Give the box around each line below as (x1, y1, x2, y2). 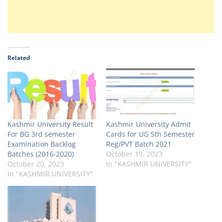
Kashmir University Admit (106, 119, 191, 129)
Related (7, 54, 30, 62)
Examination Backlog (7, 139, 76, 149)
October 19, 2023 (106, 149, 163, 159)
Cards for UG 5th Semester (106, 129, 195, 139)
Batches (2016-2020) (7, 149, 74, 159)
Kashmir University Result (7, 119, 93, 129)
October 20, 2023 (7, 159, 64, 168)
